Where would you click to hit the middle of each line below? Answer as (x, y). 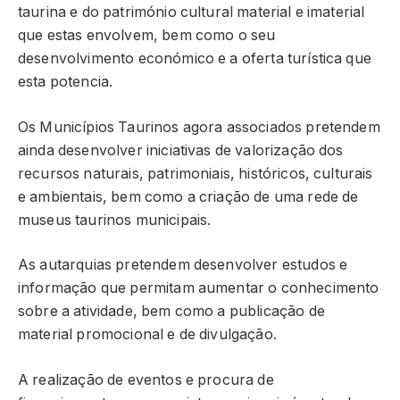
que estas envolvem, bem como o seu (147, 36)
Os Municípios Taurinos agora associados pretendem (199, 127)
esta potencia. (66, 82)
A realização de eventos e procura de (146, 379)
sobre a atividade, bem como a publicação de (171, 312)
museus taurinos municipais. (115, 220)
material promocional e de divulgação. (147, 335)
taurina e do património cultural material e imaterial (192, 12)
